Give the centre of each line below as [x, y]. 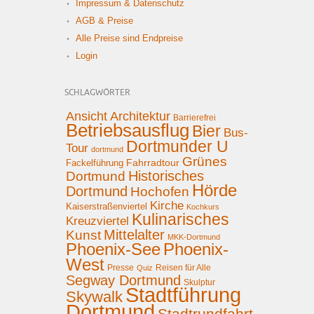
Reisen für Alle [183, 267]
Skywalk [94, 296]
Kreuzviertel [97, 221]
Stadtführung [183, 294]
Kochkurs [203, 206]
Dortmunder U [177, 146]
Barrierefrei [194, 117]
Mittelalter [134, 234]
